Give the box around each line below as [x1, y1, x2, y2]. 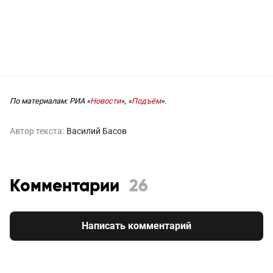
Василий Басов [66, 126, 127, 136]
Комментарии [10, 177, 119, 195]
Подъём [132, 96, 161, 105]
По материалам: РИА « [10, 96, 90, 105]
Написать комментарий [82, 219, 191, 232]
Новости [90, 96, 121, 105]
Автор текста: [10, 126, 64, 136]
